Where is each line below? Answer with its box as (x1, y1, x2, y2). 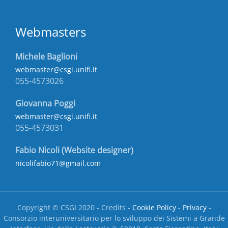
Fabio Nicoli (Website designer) (15, 145, 133, 156)
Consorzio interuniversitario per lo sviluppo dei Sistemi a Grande (3, 213, 225, 223)
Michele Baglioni (15, 50, 77, 62)
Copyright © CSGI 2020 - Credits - (17, 203, 132, 213)
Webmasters (15, 23, 86, 40)
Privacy (182, 203, 207, 213)
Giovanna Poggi (15, 97, 75, 109)
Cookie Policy (132, 203, 176, 213)
